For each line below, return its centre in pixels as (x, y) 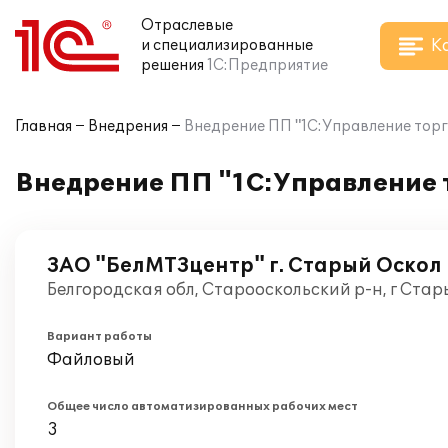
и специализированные (227, 45)
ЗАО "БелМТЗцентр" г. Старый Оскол (244, 266)
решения (172, 65)
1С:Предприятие (267, 65)
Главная (43, 126)
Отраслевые (187, 25)
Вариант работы (99, 336)
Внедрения (128, 126)
